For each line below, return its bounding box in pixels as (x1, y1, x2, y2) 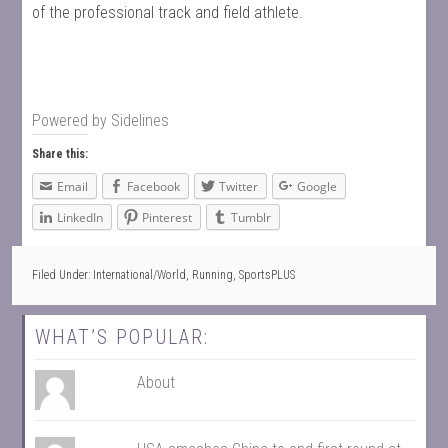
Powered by (32, 111, 112, 130)
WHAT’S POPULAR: (35, 325, 210, 350)
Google (297, 178, 338, 195)
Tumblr (231, 209, 272, 226)
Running (192, 268, 234, 283)
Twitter (219, 178, 259, 195)
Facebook (127, 178, 181, 195)
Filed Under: (32, 268, 94, 283)
